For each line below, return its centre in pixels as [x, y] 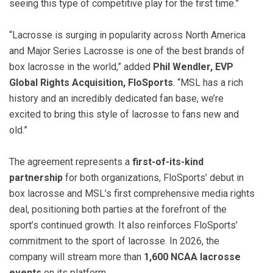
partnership [37, 177]
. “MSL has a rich [208, 82]
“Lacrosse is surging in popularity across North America [127, 35]
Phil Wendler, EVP [193, 66]
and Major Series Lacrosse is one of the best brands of [127, 51]
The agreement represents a [71, 161]
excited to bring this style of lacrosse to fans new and [124, 114]
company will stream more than [76, 257]
